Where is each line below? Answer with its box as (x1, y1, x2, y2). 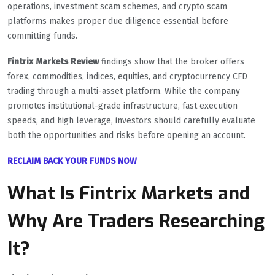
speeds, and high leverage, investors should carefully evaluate (7, 115, 255, 126)
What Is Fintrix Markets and (7, 181, 250, 206)
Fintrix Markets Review (7, 56, 99, 68)
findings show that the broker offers (99, 56, 244, 68)
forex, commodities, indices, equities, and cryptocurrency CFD (7, 71, 247, 82)
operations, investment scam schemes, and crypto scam (7, 1, 227, 12)
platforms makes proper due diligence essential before (7, 16, 228, 27)
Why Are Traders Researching (7, 209, 265, 234)
